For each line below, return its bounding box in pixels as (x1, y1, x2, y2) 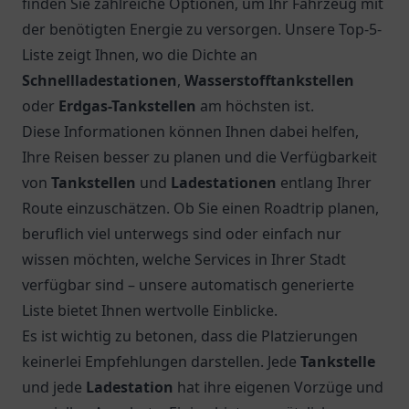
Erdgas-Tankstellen (58, 96, 196, 116)
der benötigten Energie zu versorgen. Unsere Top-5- (22, 19, 382, 39)
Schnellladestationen (22, 70, 177, 90)
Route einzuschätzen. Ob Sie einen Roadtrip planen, (22, 198, 379, 218)
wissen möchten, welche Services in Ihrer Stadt (22, 249, 346, 269)
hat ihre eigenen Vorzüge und (173, 377, 383, 397)
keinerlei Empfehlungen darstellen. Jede (22, 351, 300, 372)
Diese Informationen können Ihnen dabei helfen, (22, 121, 359, 142)
